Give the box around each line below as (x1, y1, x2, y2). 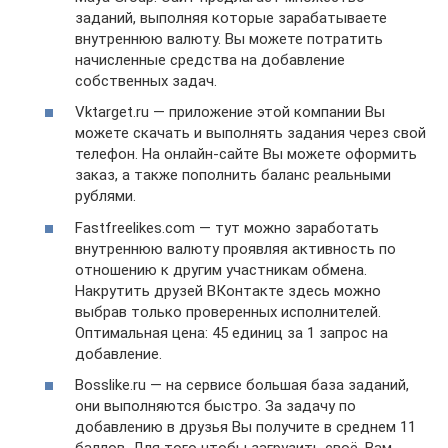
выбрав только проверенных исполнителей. (75, 302, 381, 321)
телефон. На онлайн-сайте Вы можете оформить (75, 145, 417, 163)
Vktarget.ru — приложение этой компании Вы (75, 103, 385, 121)
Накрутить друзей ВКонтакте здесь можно (75, 281, 381, 300)
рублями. (75, 187, 136, 205)
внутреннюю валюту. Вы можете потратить (75, 29, 383, 48)
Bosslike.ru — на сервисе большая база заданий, (75, 376, 409, 394)
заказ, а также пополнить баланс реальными (75, 166, 391, 184)
